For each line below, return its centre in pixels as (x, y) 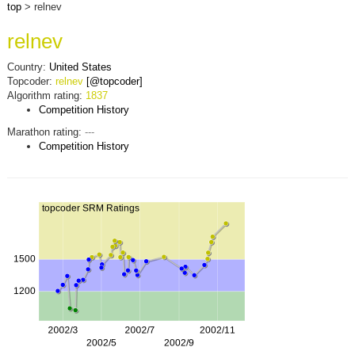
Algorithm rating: (46, 95)
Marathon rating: (46, 132)
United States (80, 67)
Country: (28, 67)
